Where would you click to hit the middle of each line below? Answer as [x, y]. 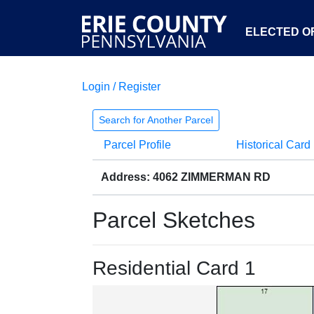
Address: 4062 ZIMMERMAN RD [186, 177]
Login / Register [121, 87]
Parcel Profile [137, 145]
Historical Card [273, 145]
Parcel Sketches [174, 220]
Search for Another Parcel [156, 120]
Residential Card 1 [174, 268]
